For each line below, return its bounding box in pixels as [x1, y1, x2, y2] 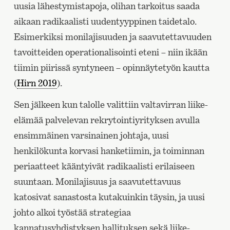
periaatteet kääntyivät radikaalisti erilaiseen [13, 161, 195, 172]
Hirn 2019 [16, 78, 57, 89]
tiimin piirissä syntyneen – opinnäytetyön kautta [13, 62, 209, 73]
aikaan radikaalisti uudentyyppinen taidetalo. [13, 16, 197, 27]
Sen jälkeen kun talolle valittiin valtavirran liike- [13, 99, 208, 110]
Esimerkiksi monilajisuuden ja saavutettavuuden [13, 31, 212, 43]
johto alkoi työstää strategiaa [13, 207, 131, 218]
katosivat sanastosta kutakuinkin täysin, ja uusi [13, 191, 205, 203]
